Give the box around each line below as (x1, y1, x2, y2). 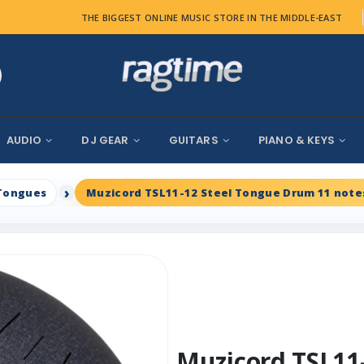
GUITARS (168, 132, 219, 149)
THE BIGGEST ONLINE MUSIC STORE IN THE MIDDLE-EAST (80, 11, 343, 24)
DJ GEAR (81, 132, 129, 149)
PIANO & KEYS (258, 132, 335, 149)
